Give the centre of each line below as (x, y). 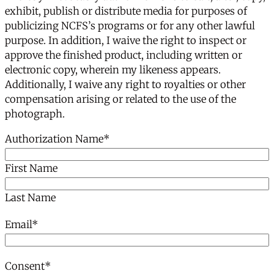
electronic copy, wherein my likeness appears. (113, 70)
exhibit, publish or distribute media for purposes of (126, 12)
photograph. (35, 114)
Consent (25, 266)
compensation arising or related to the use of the (120, 100)
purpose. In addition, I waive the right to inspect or (126, 41)
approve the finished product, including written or (124, 56)
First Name (31, 168)
